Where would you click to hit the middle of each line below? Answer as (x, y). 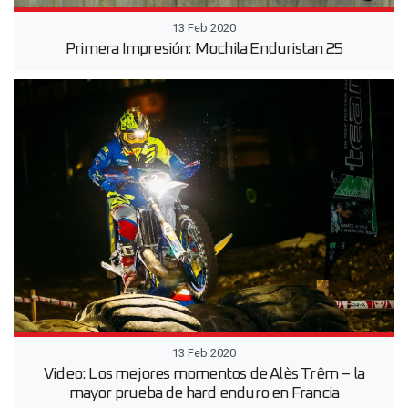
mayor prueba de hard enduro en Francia (204, 394)
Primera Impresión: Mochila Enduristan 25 (204, 49)
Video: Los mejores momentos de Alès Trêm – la (204, 375)
